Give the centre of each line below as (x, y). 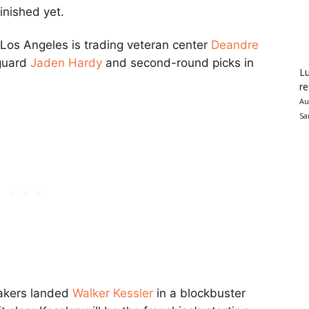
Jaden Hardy (66, 63)
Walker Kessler (113, 293)
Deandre (235, 45)
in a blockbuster (199, 293)
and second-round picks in (178, 63)
